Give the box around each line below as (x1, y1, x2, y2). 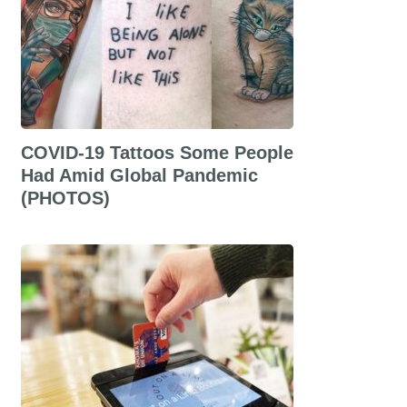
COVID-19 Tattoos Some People (20, 143, 293, 163)
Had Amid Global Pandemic (20, 165, 258, 185)
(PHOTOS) (20, 188, 110, 208)
